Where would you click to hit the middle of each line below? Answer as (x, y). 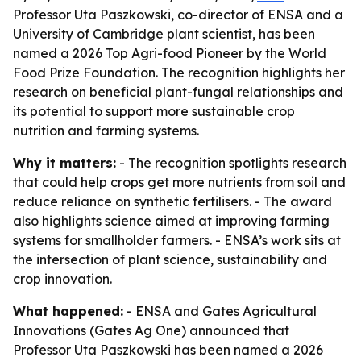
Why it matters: (64, 163)
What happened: (68, 311)
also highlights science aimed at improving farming (171, 221)
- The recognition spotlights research (231, 163)
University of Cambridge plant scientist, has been (164, 34)
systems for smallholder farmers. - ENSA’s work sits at (177, 240)
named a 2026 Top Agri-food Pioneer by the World (170, 53)
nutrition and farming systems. (106, 131)
